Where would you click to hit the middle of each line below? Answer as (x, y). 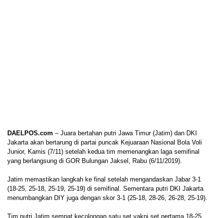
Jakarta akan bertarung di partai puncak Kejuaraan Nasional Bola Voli (105, 142)
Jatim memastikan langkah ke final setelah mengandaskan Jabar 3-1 (104, 179)
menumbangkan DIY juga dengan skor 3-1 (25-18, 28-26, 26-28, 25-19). (107, 198)
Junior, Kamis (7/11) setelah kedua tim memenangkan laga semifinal (103, 151)
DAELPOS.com (30, 133)
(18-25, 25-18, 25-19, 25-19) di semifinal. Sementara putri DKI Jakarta (105, 188)
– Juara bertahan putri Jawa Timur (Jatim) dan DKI (125, 133)
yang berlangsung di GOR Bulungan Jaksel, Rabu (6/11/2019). (95, 161)
